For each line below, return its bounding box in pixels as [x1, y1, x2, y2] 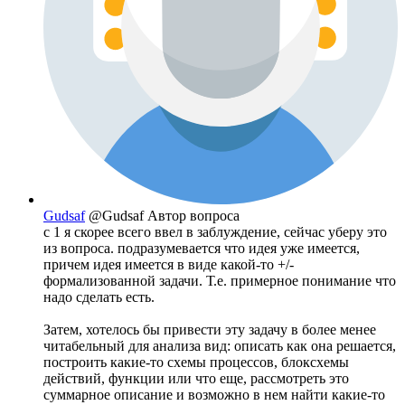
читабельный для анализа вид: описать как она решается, [43, 338, 396, 354]
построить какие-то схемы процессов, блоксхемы [43, 354, 349, 371]
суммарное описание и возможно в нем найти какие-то [43, 387, 385, 403]
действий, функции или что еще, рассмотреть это [43, 371, 349, 387]
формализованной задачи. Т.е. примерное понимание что [43, 273, 396, 289]
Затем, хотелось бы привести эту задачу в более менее [43, 322, 376, 338]
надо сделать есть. [43, 289, 155, 306]
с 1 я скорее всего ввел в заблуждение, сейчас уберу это [43, 224, 387, 240]
